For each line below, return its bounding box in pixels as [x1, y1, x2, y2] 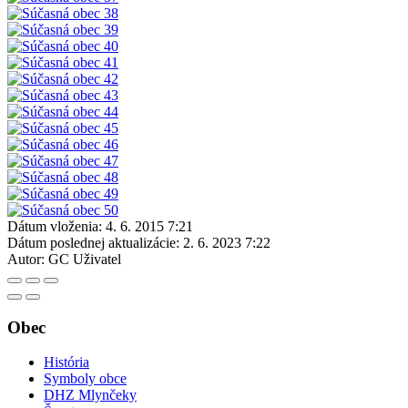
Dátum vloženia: [7, 218, 102, 234]
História [44, 354, 89, 371]
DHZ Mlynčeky [44, 387, 137, 403]
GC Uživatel [48, 250, 121, 267]
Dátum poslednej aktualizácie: [7, 234, 179, 250]
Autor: [7, 250, 45, 267]
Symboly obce [44, 371, 127, 387]
